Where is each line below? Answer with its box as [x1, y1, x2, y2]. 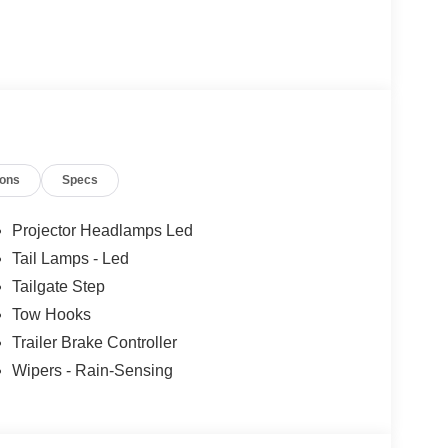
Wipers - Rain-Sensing [11, 362, 173, 380]
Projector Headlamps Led [11, 222, 193, 240]
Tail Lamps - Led [11, 250, 129, 268]
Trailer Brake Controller [11, 334, 177, 352]
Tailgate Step [11, 278, 105, 296]
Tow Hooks [11, 306, 91, 324]
